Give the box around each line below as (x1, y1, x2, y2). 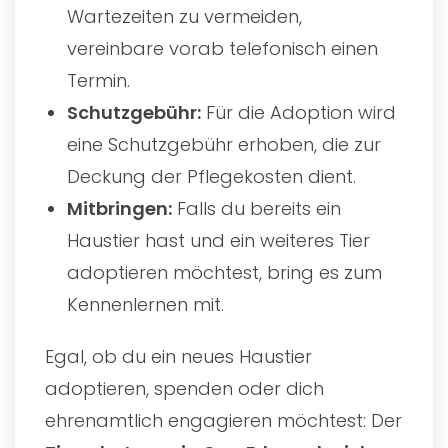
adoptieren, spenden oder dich (45, 375, 324, 401)
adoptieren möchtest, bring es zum (67, 259, 383, 285)
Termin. (67, 67, 131, 93)
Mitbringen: (67, 195, 173, 221)
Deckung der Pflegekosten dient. (67, 163, 357, 189)
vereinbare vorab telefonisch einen (67, 35, 379, 61)
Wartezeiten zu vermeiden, (67, 3, 303, 29)
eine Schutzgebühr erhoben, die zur (67, 131, 382, 157)
